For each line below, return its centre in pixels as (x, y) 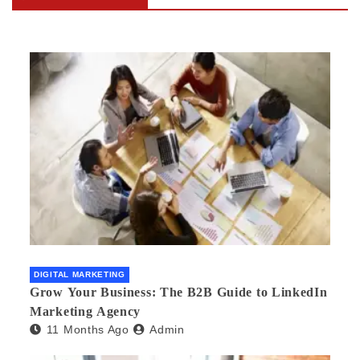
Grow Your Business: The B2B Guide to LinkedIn (179, 292)
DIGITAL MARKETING (80, 274)
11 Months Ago (88, 329)
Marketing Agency (86, 311)
